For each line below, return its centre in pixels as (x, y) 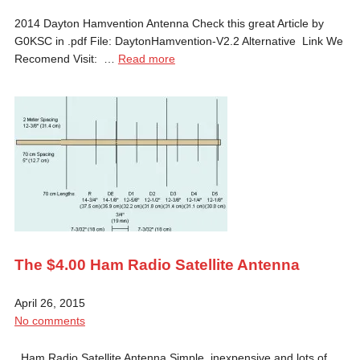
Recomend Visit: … (66, 58)
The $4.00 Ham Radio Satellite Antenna (157, 264)
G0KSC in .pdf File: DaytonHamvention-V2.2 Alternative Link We (178, 41)
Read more (146, 58)
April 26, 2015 (49, 303)
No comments (49, 320)
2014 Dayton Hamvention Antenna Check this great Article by (169, 23)
